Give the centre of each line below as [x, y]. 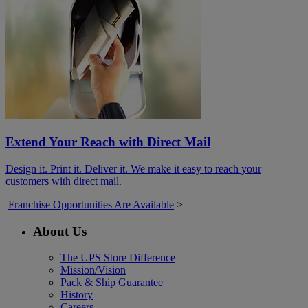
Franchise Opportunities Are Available [91, 204]
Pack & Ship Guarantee [112, 283]
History [77, 295]
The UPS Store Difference [118, 258]
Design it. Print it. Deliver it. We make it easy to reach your [133, 168]
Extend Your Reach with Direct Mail [108, 142]
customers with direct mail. [64, 181]
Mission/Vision [93, 270]
